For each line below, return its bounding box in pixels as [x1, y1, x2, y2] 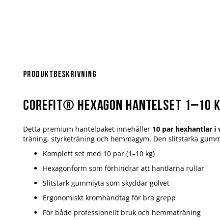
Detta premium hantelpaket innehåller [23, 124, 152, 134]
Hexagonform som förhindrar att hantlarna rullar [43, 163, 204, 173]
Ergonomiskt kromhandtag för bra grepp [43, 192, 176, 202]
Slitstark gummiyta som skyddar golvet [43, 178, 169, 188]
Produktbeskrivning [23, 70, 97, 80]
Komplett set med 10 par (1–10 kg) [43, 148, 155, 158]
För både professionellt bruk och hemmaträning [43, 207, 201, 217]
